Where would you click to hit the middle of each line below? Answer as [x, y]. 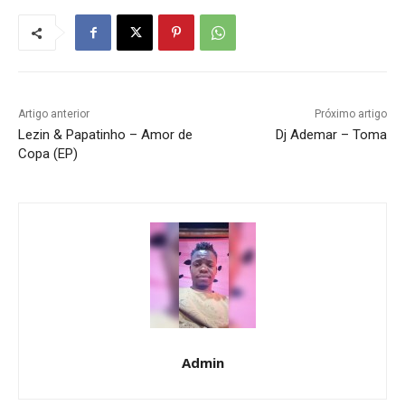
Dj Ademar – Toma [331, 135]
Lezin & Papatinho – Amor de [105, 135]
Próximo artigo [350, 114]
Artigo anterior [54, 114]
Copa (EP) [48, 154]
